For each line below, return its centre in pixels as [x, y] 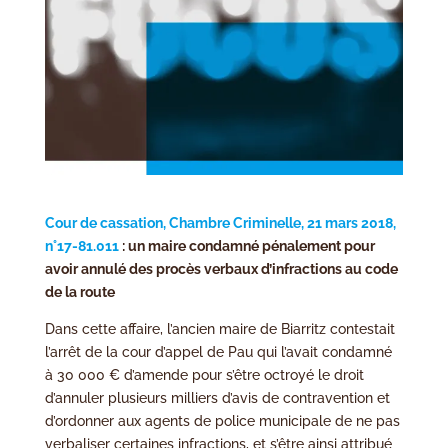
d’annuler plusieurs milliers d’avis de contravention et [217, 397]
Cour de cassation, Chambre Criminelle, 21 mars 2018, [220, 222]
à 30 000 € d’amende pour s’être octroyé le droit [204, 374]
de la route [79, 291]
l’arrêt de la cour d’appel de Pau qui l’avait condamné [218, 351]
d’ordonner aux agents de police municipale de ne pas [222, 420]
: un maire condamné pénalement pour [246, 245]
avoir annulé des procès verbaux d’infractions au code [221, 268]
